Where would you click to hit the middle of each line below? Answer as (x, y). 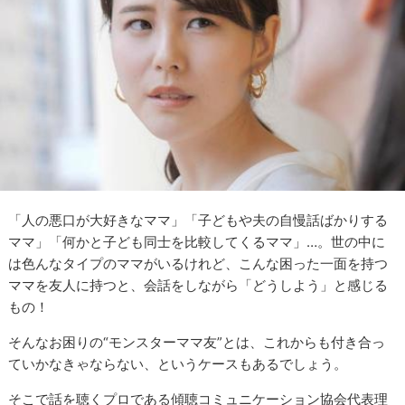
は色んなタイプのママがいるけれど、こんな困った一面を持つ (198, 264)
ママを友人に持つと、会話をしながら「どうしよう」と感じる (198, 286)
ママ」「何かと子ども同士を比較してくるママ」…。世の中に (197, 242)
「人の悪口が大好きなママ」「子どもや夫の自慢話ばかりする (198, 221)
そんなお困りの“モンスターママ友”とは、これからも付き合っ (197, 343)
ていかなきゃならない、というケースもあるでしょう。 (178, 364)
